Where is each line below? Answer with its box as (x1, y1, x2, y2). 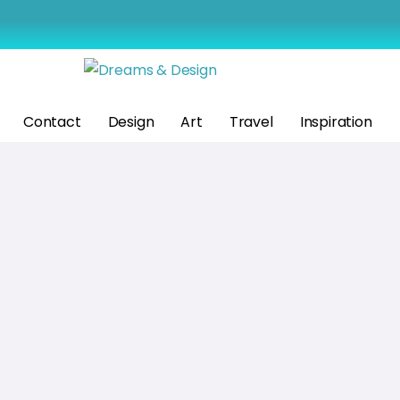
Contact (23, 112, 81, 133)
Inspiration (299, 112, 372, 133)
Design (107, 112, 154, 133)
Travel (229, 112, 273, 133)
